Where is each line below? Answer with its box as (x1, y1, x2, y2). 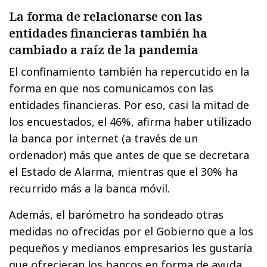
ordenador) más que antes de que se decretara (9, 148, 250, 163)
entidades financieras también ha (9, 25, 207, 42)
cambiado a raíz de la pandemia (9, 42, 198, 58)
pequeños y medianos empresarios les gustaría (9, 241, 253, 256)
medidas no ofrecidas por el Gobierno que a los (9, 224, 254, 239)
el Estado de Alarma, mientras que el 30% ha (9, 164, 238, 179)
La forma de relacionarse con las (9, 8, 202, 25)
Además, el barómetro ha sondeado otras (9, 207, 224, 222)
